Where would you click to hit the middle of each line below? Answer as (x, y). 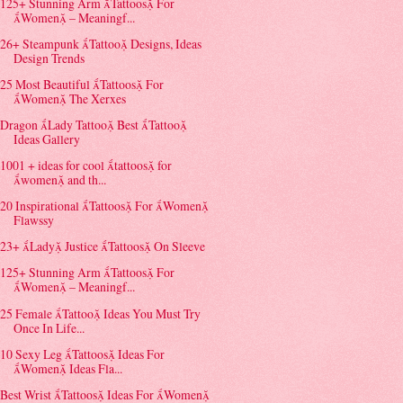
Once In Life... (49, 327)
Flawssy (34, 220)
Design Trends (49, 58)
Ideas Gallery (47, 139)
